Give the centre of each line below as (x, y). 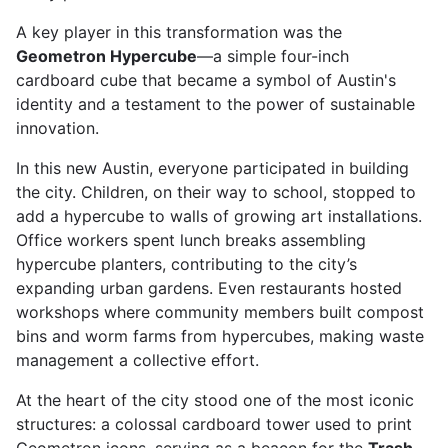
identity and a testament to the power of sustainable (215, 104)
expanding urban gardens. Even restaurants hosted (209, 288)
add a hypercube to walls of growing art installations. (219, 216)
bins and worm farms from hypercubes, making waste (220, 336)
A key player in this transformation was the (179, 32)
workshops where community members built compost (220, 312)
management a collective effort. (137, 360)
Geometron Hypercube (106, 56)
